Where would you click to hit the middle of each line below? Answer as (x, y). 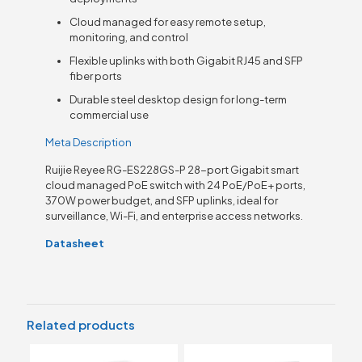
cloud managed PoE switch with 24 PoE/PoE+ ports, (176, 185)
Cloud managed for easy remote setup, (168, 21)
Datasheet (75, 243)
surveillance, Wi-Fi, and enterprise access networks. (175, 215)
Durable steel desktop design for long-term (179, 99)
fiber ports (96, 76)
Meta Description (89, 142)
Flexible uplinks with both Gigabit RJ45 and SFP (187, 60)
